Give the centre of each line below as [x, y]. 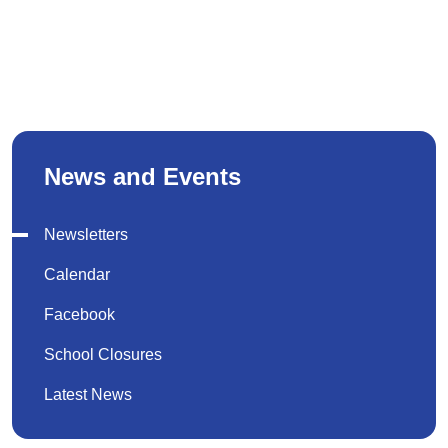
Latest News [88, 394]
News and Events [142, 176]
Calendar [77, 274]
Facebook [79, 314]
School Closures [103, 354]
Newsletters [86, 234]
